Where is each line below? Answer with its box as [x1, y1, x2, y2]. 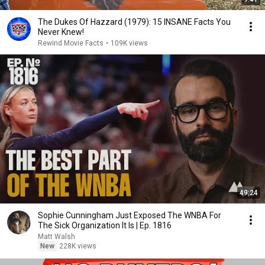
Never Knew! [38, 27, 84, 37]
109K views [111, 39, 148, 47]
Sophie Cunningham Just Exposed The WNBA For [38, 211, 221, 220]
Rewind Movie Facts [38, 39, 104, 47]
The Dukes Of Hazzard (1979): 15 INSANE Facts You [38, 17, 231, 27]
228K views [59, 242, 96, 250]
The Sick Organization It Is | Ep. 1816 [38, 221, 172, 230]
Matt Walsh [38, 232, 75, 241]
